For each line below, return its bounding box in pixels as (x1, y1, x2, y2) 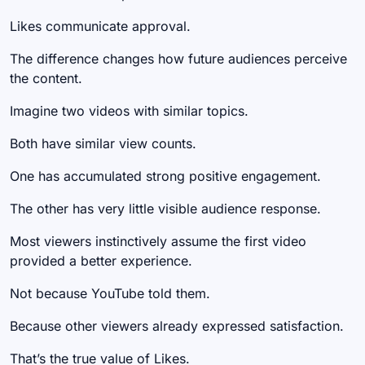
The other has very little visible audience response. (10, 200, 321, 217)
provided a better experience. (10, 252, 192, 269)
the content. (10, 69, 82, 86)
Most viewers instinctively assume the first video (10, 232, 306, 249)
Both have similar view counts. (10, 134, 196, 152)
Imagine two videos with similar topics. (10, 102, 248, 119)
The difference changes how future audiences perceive (10, 50, 347, 67)
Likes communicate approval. (10, 17, 191, 34)
